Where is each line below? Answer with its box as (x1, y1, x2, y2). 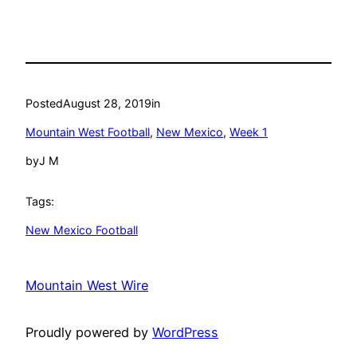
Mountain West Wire (25, 277, 148, 294)
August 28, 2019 (63, 96, 151, 110)
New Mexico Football (25, 223, 138, 237)
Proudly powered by (25, 324, 152, 340)
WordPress (152, 324, 218, 340)
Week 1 (229, 124, 268, 139)
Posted (25, 96, 63, 110)
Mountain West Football (25, 124, 150, 139)
